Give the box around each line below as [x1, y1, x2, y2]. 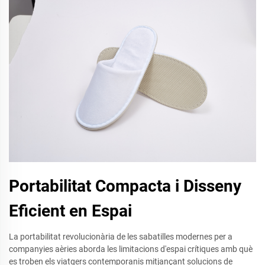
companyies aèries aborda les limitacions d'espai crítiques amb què [9, 244, 253, 254]
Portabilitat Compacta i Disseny [9, 176, 241, 196]
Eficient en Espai [9, 201, 132, 221]
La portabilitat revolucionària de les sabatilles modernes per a [9, 231, 232, 241]
